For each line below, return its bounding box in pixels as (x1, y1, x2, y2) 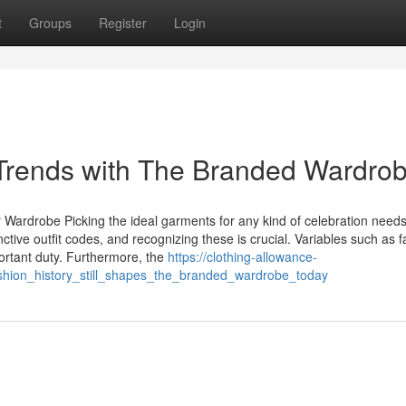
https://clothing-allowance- (168, 247, 317, 266)
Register (99, 14, 147, 32)
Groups (29, 14, 72, 32)
